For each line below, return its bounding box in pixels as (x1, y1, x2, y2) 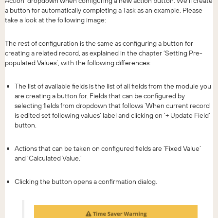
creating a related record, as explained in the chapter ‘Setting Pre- (5, 48, 202, 57)
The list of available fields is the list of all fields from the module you (15, 81, 211, 91)
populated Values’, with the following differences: (5, 58, 151, 67)
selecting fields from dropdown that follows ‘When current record (15, 101, 210, 110)
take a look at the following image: (5, 15, 106, 24)
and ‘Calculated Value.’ (15, 153, 82, 163)
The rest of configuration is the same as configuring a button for (5, 38, 193, 48)
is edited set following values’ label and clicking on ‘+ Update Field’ (15, 110, 210, 120)
